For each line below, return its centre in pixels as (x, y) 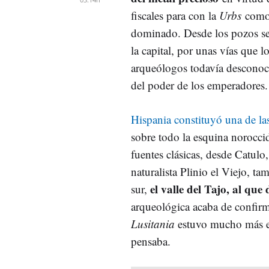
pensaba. (153, 241)
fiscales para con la (175, 15)
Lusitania (153, 223)
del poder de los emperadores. (199, 85)
